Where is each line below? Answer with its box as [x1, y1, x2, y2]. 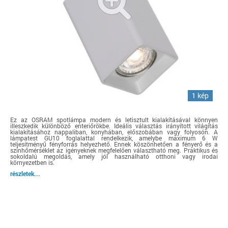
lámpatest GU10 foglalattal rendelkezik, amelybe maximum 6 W [10, 134, 218, 142]
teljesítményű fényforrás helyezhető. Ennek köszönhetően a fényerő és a [10, 140, 218, 148]
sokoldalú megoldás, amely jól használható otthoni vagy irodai [10, 152, 218, 160]
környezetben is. [10, 158, 54, 166]
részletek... [10, 169, 40, 178]
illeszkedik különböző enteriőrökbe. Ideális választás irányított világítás [10, 122, 218, 130]
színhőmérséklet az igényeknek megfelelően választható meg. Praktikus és [10, 146, 218, 154]
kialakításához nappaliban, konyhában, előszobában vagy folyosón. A [10, 128, 218, 136]
